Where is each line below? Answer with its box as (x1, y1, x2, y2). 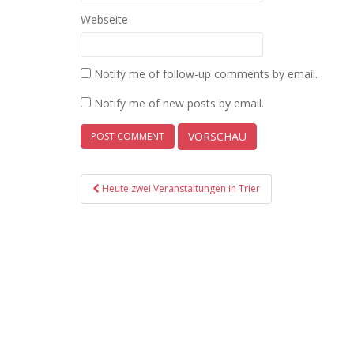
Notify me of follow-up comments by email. (94, 66, 318, 81)
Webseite (81, 11, 128, 27)
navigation (80, 190, 185, 217)
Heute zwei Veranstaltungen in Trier (102, 181, 260, 195)
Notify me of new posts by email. (94, 95, 264, 111)
